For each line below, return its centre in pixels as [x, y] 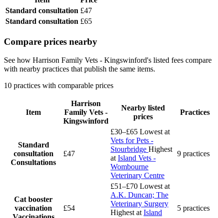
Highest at [127, 213]
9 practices [193, 154]
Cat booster [33, 200]
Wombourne [129, 167]
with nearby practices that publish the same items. [80, 69]
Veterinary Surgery [139, 204]
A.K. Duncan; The [139, 195]
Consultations [33, 163]
